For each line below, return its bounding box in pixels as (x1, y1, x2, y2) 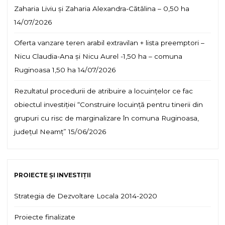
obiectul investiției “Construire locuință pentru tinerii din (14, 100, 203, 108)
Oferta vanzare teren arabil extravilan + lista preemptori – (14, 39, 204, 47)
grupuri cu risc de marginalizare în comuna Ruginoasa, (14, 114, 199, 122)
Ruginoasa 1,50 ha (14, 66, 76, 74)
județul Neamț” (14, 127, 66, 136)
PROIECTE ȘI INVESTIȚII (14, 171, 91, 179)
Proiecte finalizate (14, 212, 75, 221)
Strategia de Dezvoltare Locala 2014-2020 (14, 192, 157, 200)
